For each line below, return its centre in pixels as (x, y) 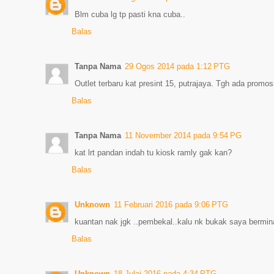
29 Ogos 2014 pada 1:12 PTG (177, 66)
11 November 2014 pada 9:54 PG (183, 135)
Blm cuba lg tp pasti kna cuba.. (130, 14)
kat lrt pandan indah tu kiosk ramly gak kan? (153, 153)
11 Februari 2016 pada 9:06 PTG (171, 205)
